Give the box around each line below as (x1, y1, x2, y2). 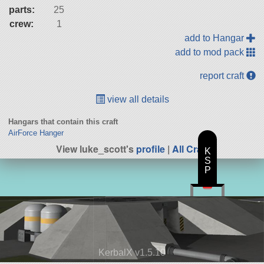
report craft (200, 70, 247, 81)
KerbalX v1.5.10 (98, 247, 166, 258)
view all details (104, 94, 169, 104)
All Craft (172, 141, 208, 156)
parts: (8, 4, 35, 15)
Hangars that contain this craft (8, 117, 118, 126)
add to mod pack (175, 47, 247, 57)
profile (136, 141, 165, 156)
